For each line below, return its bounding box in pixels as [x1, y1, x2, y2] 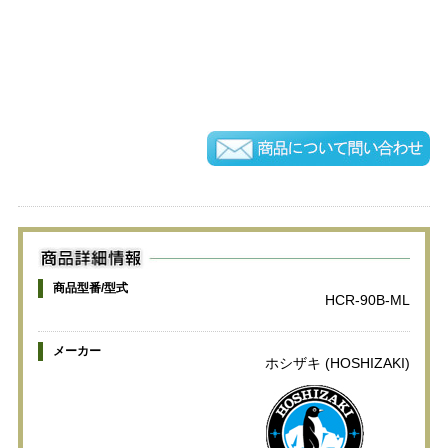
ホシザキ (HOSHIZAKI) [265, 354, 411, 371]
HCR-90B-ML [325, 291, 411, 308]
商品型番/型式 [52, 280, 128, 295]
